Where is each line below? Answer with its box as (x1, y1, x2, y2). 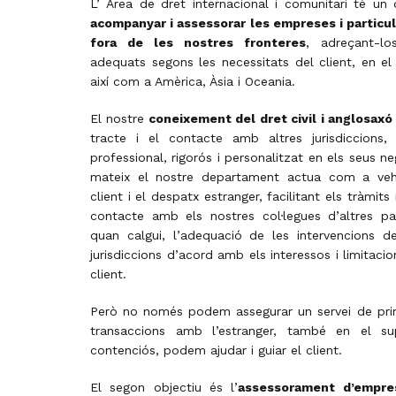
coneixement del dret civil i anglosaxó (148, 111, 392, 126)
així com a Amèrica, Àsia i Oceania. (90, 74, 295, 88)
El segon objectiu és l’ (90, 380, 238, 394)
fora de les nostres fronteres (90, 35, 306, 49)
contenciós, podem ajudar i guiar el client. (90, 343, 342, 357)
